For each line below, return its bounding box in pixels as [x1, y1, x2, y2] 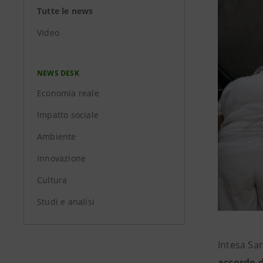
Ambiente [37, 131, 76, 142]
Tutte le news [37, 5, 93, 16]
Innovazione [37, 153, 86, 164]
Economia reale [37, 87, 99, 99]
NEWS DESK [37, 68, 79, 78]
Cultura [37, 174, 68, 186]
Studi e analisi [37, 196, 95, 207]
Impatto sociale [37, 109, 99, 120]
